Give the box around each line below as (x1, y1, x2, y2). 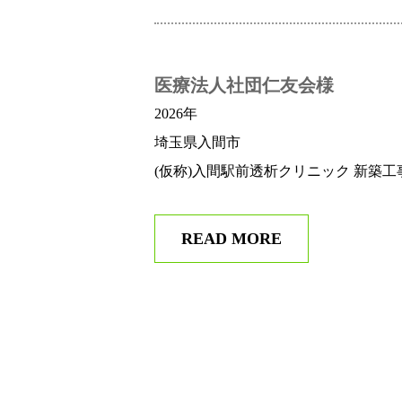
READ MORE (181, 230, 282, 249)
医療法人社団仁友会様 (154, 75, 334, 96)
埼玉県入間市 (154, 135, 240, 151)
